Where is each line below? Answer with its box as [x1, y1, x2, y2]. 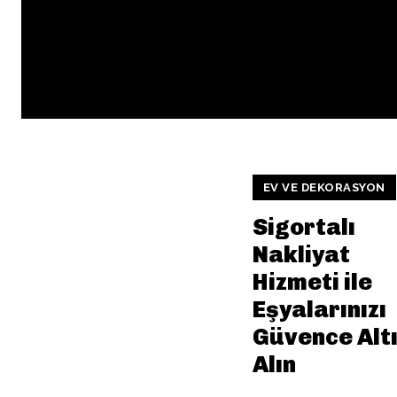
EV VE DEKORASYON [262, 180, 385, 194]
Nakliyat [252, 240, 350, 269]
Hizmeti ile [252, 268, 372, 296]
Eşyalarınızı [252, 295, 386, 323]
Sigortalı [252, 213, 355, 241]
